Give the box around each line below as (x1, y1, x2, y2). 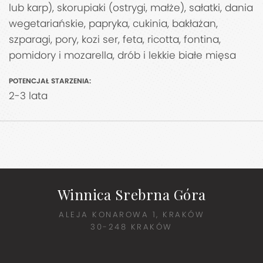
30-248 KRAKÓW (90, 221, 173, 233)
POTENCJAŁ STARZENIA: (9, 76, 91, 86)
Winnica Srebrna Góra (57, 185, 206, 204)
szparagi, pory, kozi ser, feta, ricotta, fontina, (9, 32, 221, 47)
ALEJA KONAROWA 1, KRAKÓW (59, 209, 204, 221)
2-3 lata (9, 89, 48, 103)
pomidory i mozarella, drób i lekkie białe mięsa (9, 48, 236, 63)
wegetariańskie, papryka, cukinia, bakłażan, (9, 16, 218, 31)
